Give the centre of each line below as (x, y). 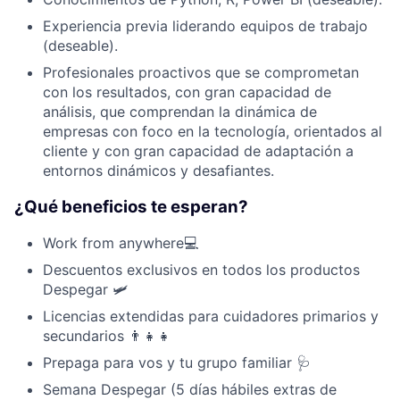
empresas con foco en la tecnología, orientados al (212, 131)
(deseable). (80, 45)
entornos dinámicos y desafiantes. (158, 170)
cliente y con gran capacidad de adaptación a (198, 150)
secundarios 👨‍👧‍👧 (107, 336)
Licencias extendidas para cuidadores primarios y (211, 317)
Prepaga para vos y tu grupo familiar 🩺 (177, 363)
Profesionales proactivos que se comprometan (201, 72)
